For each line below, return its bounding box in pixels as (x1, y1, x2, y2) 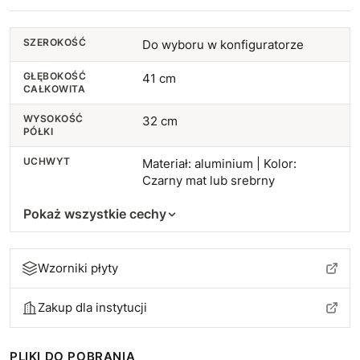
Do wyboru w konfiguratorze (141, 37, 304, 52)
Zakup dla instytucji (38, 300, 147, 315)
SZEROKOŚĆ (23, 36, 87, 48)
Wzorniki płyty (38, 260, 118, 276)
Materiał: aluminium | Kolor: (141, 156, 297, 171)
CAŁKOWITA (23, 83, 86, 95)
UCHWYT (23, 155, 71, 167)
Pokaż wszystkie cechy (23, 206, 166, 222)
